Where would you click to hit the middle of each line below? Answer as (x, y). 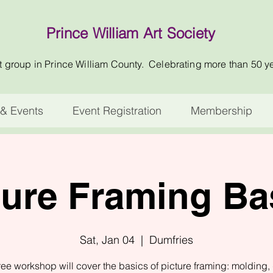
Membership (221, 111)
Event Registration (117, 111)
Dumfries (171, 240)
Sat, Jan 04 (107, 240)
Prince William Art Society (131, 33)
